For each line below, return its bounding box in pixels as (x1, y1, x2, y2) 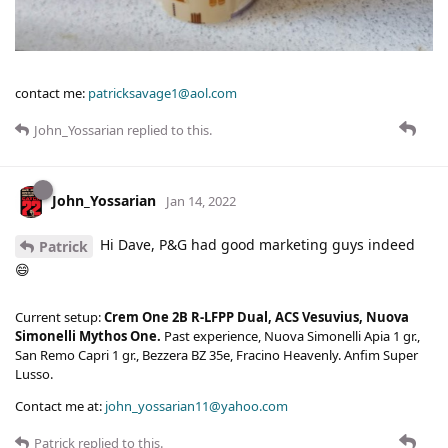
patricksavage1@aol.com (88, 83, 237, 102)
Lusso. (15, 364, 53, 383)
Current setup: (15, 307, 104, 326)
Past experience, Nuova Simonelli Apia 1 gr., (161, 326, 420, 345)
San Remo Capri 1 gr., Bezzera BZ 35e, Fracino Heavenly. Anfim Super (15, 345, 418, 364)
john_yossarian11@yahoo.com (105, 396, 288, 415)
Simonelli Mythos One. (15, 326, 161, 345)
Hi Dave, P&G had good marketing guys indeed (96, 234, 415, 254)
